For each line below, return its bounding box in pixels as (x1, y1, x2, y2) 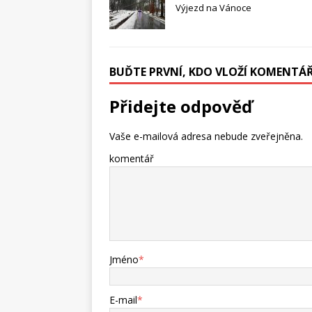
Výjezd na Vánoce (175, 1, 251, 15)
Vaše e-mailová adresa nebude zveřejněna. (109, 130, 303, 143)
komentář (109, 152, 154, 166)
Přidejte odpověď (109, 95, 252, 118)
